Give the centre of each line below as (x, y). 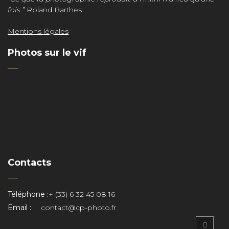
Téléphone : (28, 194)
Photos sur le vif (47, 52)
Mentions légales (38, 31)
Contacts (29, 163)
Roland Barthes (54, 9)
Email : (19, 208)
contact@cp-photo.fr (78, 208)
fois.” (17, 9)
